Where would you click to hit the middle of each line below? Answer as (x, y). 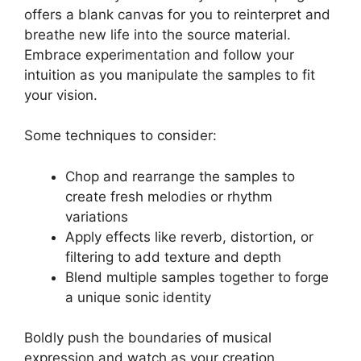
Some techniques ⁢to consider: (120, 136)
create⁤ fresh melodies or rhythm (169, 196)
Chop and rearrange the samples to (180, 176)
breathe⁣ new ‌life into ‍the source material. (158, 34)
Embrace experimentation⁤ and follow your (159, 54)
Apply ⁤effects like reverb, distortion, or (189, 237)
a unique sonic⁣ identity (138, 297)
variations (97, 216)
